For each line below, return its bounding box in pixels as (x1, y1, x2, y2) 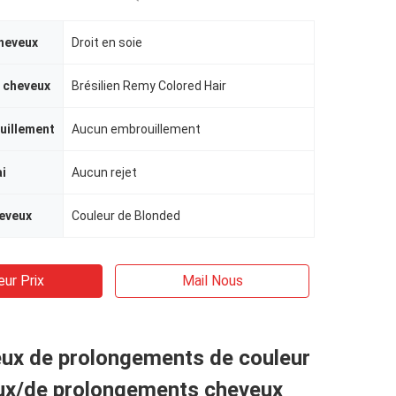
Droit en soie (72, 35, 142, 49)
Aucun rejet (72, 165, 137, 179)
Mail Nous (181, 272, 243, 289)
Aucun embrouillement (72, 122, 201, 136)
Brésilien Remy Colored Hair (72, 79, 226, 93)
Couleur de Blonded (72, 209, 180, 223)
